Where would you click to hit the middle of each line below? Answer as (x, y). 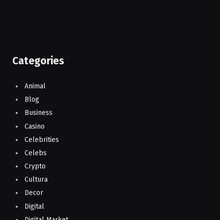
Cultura (36, 180)
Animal (35, 86)
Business (39, 113)
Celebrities (42, 139)
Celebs (36, 153)
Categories (38, 61)
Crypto (35, 166)
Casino (35, 126)
